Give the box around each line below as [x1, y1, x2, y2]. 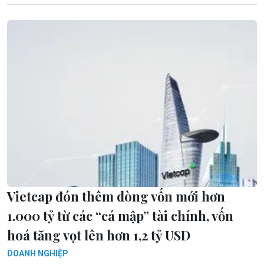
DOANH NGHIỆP [7, 248, 68, 258]
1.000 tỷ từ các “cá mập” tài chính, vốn [7, 206, 233, 225]
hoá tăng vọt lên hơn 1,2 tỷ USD [7, 226, 190, 244]
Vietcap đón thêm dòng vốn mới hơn [7, 187, 225, 205]
